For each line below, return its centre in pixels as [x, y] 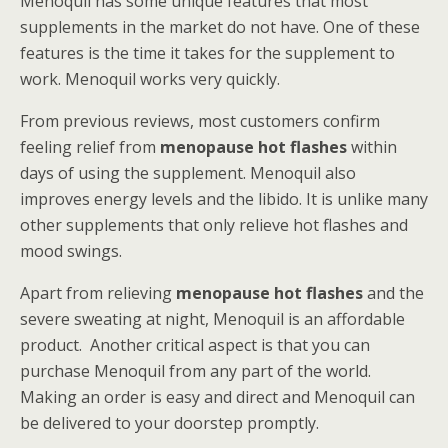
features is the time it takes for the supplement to [207, 52]
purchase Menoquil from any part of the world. [195, 370]
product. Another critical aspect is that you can [195, 344]
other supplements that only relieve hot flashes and [214, 224]
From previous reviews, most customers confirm [200, 120]
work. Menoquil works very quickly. [150, 78]
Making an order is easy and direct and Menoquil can [217, 396]
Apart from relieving [98, 292]
